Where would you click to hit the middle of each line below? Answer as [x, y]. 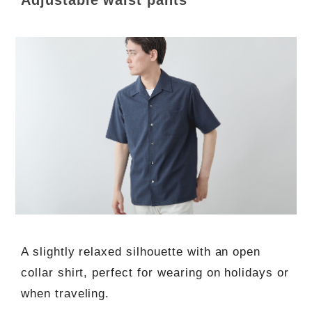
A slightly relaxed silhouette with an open [141, 251]
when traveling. [65, 293]
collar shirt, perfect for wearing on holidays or [155, 272]
